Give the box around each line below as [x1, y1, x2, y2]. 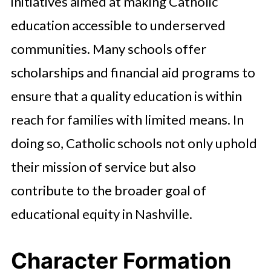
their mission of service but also [10, 158, 196, 175]
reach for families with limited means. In [10, 111, 244, 128]
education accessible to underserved [10, 17, 226, 33]
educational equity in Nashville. [10, 206, 192, 222]
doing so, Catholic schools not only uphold [10, 135, 257, 151]
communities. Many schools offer [10, 41, 206, 57]
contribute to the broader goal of [10, 182, 206, 198]
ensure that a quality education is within [10, 88, 242, 104]
